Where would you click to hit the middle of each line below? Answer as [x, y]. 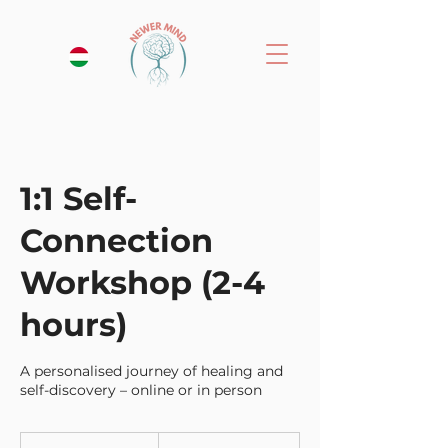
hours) [73, 324]
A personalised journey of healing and [151, 371]
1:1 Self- [78, 198]
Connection [116, 240]
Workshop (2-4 [142, 282]
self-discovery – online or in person [141, 390]
